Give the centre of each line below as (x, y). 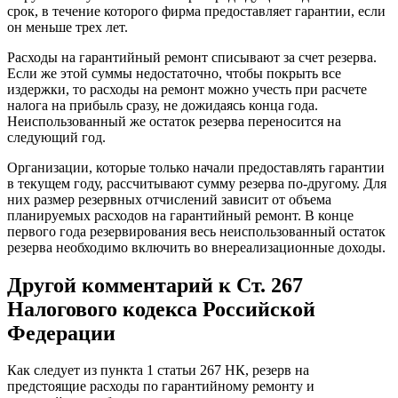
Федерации (61, 333)
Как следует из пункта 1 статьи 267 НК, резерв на (158, 370)
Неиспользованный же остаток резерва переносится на (174, 121)
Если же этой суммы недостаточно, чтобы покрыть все (174, 73)
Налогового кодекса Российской (161, 309)
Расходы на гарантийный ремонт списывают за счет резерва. (192, 57)
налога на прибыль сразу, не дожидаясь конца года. (163, 105)
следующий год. (56, 137)
